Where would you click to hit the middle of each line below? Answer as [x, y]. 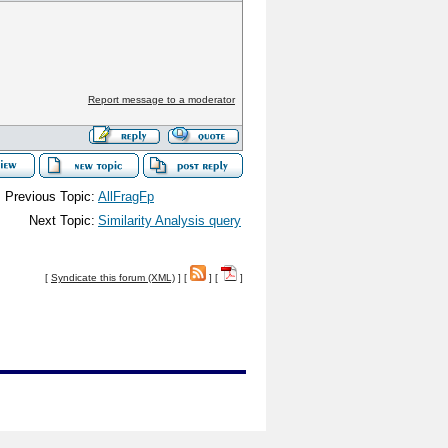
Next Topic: [62, 220]
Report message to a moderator [161, 99]
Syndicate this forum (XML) [113, 277]
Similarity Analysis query [169, 220]
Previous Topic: [50, 196]
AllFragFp [126, 196]
